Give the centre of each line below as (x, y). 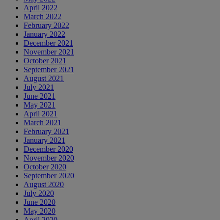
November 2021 (49, 52)
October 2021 (45, 60)
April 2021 (41, 113)
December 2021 (48, 43)
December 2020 (48, 149)
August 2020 (44, 184)
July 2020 (39, 193)
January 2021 (44, 140)
